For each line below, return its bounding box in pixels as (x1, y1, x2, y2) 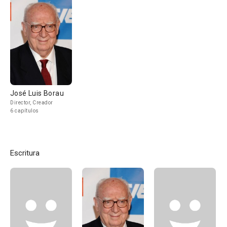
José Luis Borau (10, 89, 64, 97)
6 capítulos (10, 108, 39, 113)
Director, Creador (10, 100, 53, 105)
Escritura (10, 148, 40, 158)
